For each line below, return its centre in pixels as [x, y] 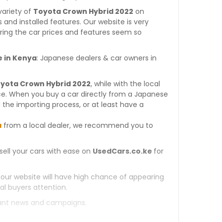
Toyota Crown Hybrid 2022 [83, 11]
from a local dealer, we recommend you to [77, 125]
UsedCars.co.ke [123, 151]
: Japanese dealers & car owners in [97, 58]
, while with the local [125, 84]
